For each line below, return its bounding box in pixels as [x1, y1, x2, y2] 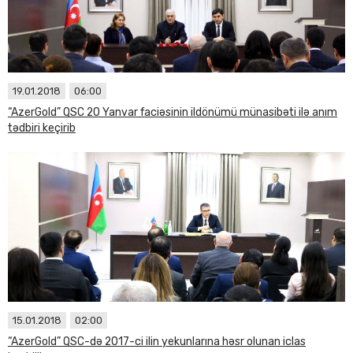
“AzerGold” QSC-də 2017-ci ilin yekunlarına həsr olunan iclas [8, 335, 306, 348]
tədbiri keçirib [8, 121, 76, 135]
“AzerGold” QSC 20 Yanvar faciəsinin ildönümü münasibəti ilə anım [8, 106, 337, 119]
